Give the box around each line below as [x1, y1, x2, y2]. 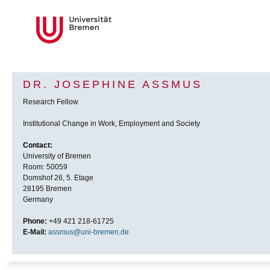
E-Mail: [23, 228, 46, 237]
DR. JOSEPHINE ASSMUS [23, 78, 202, 91]
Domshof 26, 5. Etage [23, 174, 93, 183]
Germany [23, 195, 53, 204]
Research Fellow [23, 98, 78, 107]
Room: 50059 [23, 163, 67, 172]
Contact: [23, 141, 52, 150]
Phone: [23, 217, 47, 226]
